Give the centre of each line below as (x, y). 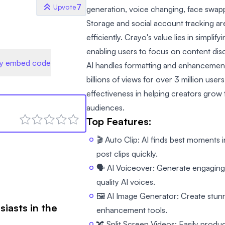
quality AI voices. (126, 182)
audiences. (105, 107)
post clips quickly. (127, 154)
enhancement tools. (132, 210)
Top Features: (119, 121)
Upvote (65, 7)
